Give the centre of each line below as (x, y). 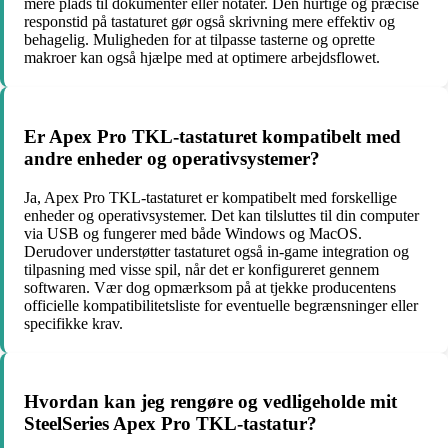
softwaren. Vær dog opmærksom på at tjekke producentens (210, 287)
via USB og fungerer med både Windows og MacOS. (193, 233)
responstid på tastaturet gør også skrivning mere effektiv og (209, 22)
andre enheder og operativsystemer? (172, 158)
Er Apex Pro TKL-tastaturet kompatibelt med (212, 136)
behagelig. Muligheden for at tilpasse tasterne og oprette (199, 40)
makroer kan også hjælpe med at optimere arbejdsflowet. (202, 58)
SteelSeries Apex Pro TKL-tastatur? (170, 424)
